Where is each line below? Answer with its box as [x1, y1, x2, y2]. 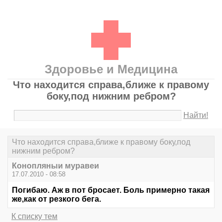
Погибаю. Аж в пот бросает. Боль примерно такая [12, 186, 210, 195]
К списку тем [11, 212, 57, 221]
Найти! [183, 111, 209, 119]
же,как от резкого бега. [12, 195, 101, 204]
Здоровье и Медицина [45, 62, 177, 76]
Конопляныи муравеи [12, 162, 99, 170]
